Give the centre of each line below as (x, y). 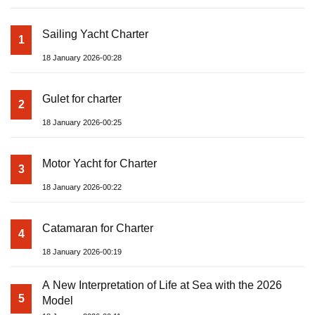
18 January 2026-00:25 (82, 123)
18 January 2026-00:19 (82, 252)
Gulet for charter (82, 99)
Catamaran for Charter (98, 229)
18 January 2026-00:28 (82, 58)
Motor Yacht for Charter (99, 164)
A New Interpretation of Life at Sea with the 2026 (162, 285)
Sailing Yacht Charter (95, 34)
